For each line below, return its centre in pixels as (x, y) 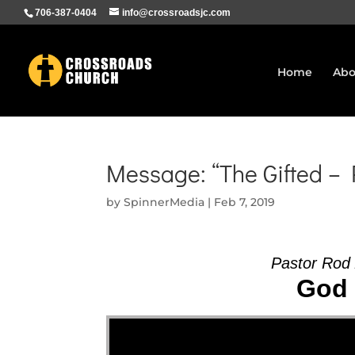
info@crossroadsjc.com (176, 13)
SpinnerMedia (164, 202)
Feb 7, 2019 (245, 202)
